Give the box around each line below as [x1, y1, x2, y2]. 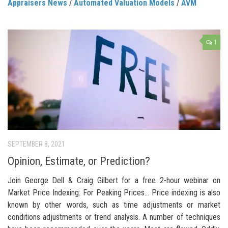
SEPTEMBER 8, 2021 [8, 140, 65, 149]
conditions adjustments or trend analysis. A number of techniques [8, 212, 220, 222]
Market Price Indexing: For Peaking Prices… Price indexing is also [8, 187, 220, 197]
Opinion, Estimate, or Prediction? [8, 154, 150, 167]
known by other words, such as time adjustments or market [8, 199, 220, 210]
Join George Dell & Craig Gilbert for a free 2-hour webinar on [8, 175, 220, 185]
